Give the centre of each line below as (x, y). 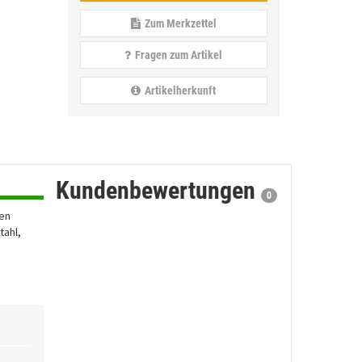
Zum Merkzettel (180, 23)
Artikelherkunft (181, 90)
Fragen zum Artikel (179, 55)
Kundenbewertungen (155, 190)
